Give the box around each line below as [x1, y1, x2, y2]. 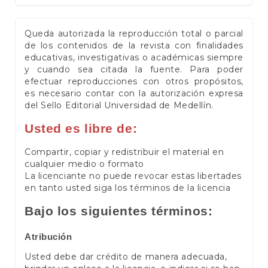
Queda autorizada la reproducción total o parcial [25, 28, 243, 39]
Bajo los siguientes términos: [25, 204, 213, 218]
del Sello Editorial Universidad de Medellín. [25, 99, 214, 111]
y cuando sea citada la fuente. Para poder [25, 63, 243, 75]
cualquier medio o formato [25, 158, 144, 169]
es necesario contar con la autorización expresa [25, 87, 243, 99]
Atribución [25, 231, 72, 242]
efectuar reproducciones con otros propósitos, [25, 75, 243, 87]
